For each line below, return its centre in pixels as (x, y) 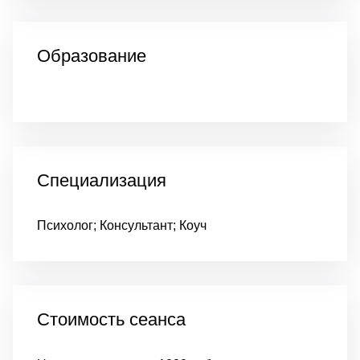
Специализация (102, 180)
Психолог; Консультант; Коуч (122, 225)
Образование (92, 56)
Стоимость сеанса (111, 319)
